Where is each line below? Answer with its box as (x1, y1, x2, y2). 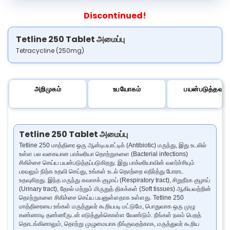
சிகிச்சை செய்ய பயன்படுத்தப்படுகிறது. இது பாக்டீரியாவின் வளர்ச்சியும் (19, 159, 195, 166)
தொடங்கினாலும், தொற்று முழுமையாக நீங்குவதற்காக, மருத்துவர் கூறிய (19, 220, 199, 227)
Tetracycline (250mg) (16, 46, 84, 55)
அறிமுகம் (34, 84, 62, 94)
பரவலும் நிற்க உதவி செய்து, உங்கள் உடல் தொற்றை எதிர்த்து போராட (19, 167, 184, 175)
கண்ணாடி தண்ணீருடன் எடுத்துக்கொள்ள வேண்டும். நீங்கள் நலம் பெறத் (19, 211, 201, 219)
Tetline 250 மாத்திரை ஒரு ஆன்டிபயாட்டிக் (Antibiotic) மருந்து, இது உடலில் (19, 141, 206, 149)
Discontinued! (84, 9, 146, 22)
